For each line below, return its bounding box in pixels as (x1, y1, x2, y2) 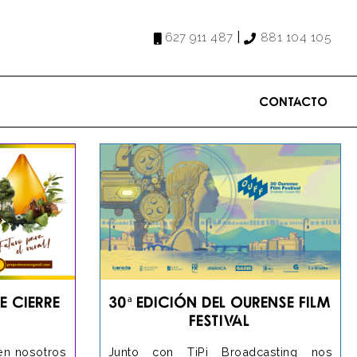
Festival (190, 310, 251, 329)
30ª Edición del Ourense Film (108, 292, 331, 311)
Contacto (260, 94, 328, 108)
